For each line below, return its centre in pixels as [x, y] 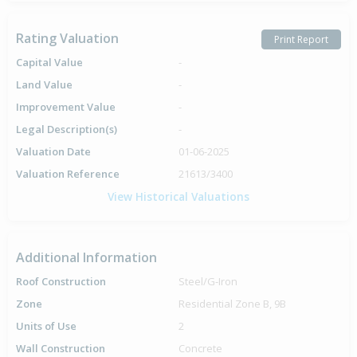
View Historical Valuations [178, 196]
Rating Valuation [67, 38]
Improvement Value [66, 107]
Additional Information [86, 257]
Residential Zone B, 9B [232, 304]
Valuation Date [53, 151]
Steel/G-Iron [208, 281]
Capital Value [49, 62]
